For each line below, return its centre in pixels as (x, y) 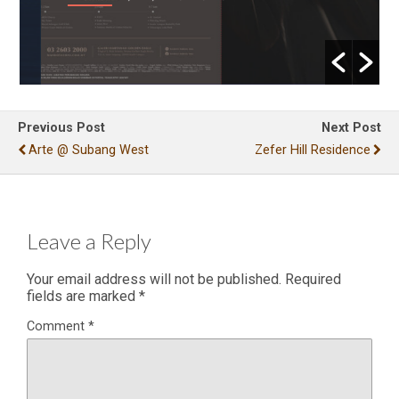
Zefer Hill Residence (313, 150)
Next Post (351, 127)
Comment (57, 327)
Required (313, 280)
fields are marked (83, 297)
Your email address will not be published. (154, 280)
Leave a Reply (89, 240)
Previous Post (61, 127)
